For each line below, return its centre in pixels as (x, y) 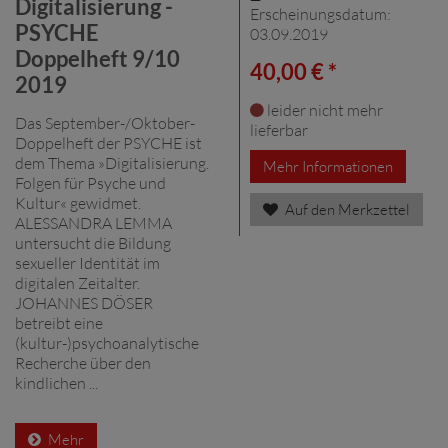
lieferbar (279, 129)
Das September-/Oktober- (105, 122)
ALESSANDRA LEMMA (93, 222)
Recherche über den (83, 362)
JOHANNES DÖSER (84, 302)
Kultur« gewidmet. (78, 202)
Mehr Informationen (328, 166)
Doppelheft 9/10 (97, 58)
